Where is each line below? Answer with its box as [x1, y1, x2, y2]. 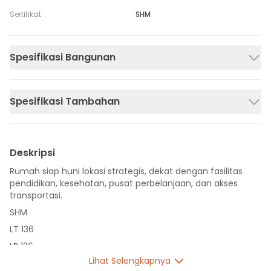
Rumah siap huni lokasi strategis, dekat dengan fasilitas [10, 165, 243, 177]
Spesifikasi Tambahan [10, 94, 120, 108]
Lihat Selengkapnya [88, 255, 171, 267]
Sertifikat [10, 9, 41, 19]
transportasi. [10, 189, 62, 201]
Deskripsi [10, 146, 55, 160]
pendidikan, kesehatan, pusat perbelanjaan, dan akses [10, 177, 238, 189]
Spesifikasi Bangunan [10, 50, 116, 64]
